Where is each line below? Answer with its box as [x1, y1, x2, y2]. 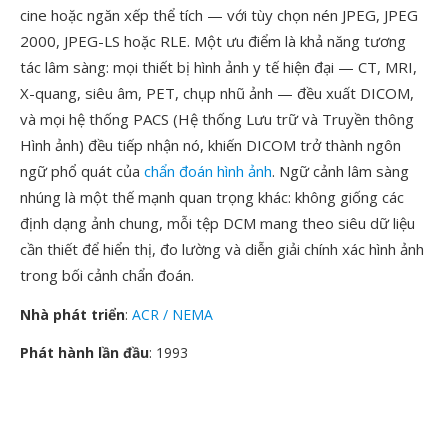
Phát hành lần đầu [20, 343, 149, 362]
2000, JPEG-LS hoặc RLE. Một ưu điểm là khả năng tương [20, 31, 406, 51]
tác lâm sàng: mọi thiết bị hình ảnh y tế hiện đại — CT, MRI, [20, 57, 417, 77]
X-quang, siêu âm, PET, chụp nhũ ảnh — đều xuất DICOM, [20, 83, 414, 103]
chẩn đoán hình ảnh [144, 161, 272, 181]
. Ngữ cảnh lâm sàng [272, 161, 409, 181]
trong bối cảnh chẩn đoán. [20, 265, 194, 285]
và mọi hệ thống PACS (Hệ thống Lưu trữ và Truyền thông [20, 109, 414, 129]
